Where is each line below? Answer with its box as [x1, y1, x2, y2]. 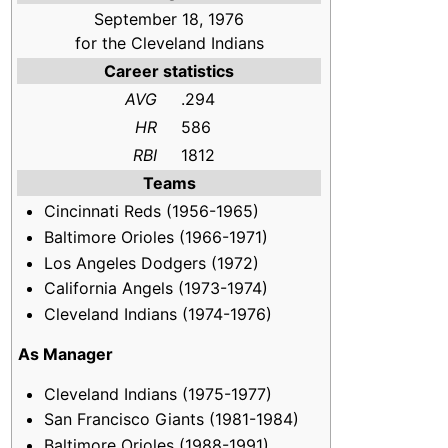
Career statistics [104, 61, 234, 82]
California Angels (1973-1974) [43, 278, 268, 299]
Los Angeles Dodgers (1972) [43, 252, 259, 273]
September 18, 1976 [94, 9, 244, 30]
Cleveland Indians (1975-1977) [43, 383, 272, 404]
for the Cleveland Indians [74, 33, 264, 54]
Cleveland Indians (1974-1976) [43, 303, 272, 324]
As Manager [18, 343, 113, 364]
